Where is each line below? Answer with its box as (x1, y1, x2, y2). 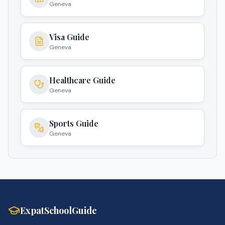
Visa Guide (49, 31, 89, 42)
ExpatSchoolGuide (20, 204, 97, 216)
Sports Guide (49, 118, 98, 129)
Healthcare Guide (49, 74, 116, 85)
